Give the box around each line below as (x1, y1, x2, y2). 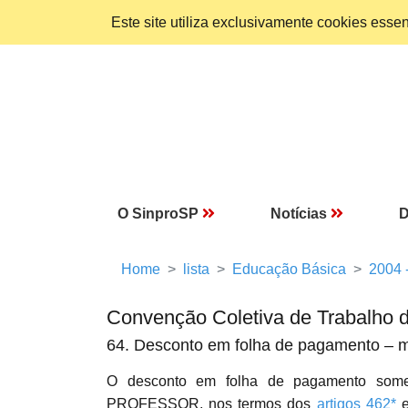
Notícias (270, 206, 327, 221)
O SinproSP (117, 206, 199, 221)
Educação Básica (232, 261, 346, 277)
